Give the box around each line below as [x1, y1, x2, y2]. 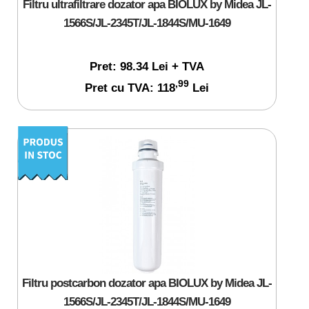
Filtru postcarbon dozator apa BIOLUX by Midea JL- [21, 276, 272, 290]
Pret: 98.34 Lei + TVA [89, 59, 204, 73]
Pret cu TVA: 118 [84, 80, 175, 94]
